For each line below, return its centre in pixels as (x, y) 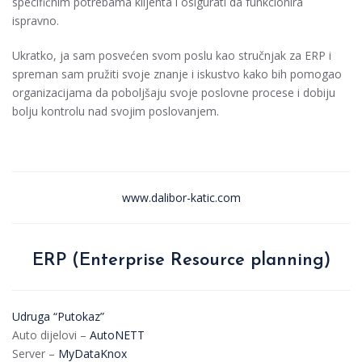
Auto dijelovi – (51, 335)
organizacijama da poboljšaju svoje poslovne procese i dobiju (174, 93)
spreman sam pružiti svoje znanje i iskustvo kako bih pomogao (177, 74)
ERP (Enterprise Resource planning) (181, 261)
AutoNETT (117, 335)
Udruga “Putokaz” (58, 316)
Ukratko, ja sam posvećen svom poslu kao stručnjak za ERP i (172, 55)
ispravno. (36, 21)
